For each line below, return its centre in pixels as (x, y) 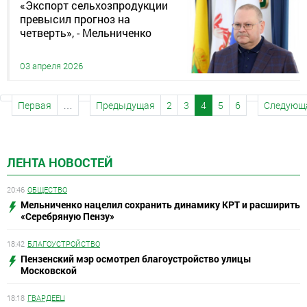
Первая (35, 106)
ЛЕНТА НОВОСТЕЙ (60, 163)
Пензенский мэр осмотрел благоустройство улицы (136, 259)
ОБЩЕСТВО (47, 189)
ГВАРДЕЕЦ (46, 298)
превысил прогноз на (75, 19)
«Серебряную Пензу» (67, 216)
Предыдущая (125, 106)
